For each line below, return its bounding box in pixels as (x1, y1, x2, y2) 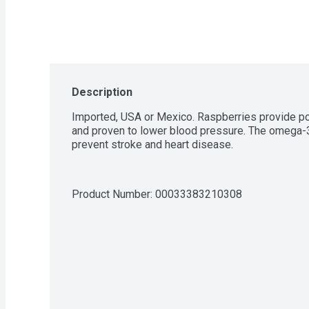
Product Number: (72, 188, 155, 201)
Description (72, 86, 132, 99)
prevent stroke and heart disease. (72, 138, 233, 151)
